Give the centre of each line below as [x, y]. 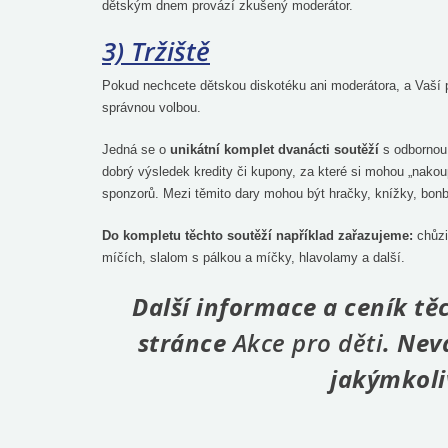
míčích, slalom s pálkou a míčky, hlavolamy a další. [253, 257]
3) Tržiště [156, 50]
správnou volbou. [151, 107]
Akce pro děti [307, 342]
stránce [185, 342]
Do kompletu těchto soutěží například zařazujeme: [257, 235]
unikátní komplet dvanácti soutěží [274, 149]
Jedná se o [136, 149]
